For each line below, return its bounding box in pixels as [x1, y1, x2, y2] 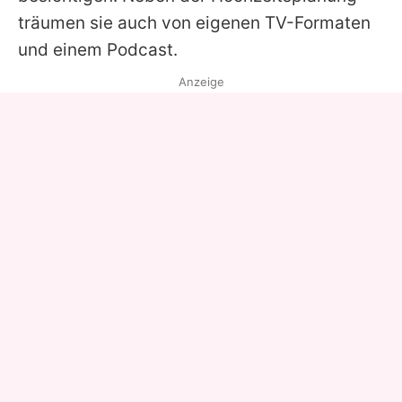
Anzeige [178, 74, 224, 90]
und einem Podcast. [18, 39, 178, 61]
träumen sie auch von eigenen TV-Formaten [18, 13, 371, 34]
